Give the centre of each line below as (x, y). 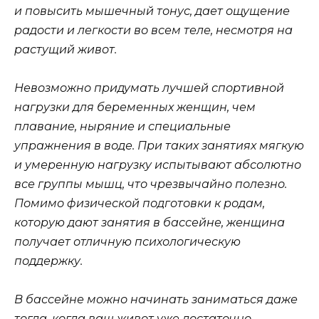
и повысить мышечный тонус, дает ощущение (152, 11)
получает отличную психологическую (127, 242)
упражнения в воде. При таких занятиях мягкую (159, 146)
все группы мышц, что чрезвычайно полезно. (151, 184)
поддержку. (48, 261)
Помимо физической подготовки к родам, (140, 204)
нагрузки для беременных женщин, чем (135, 108)
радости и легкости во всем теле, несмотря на (153, 31)
